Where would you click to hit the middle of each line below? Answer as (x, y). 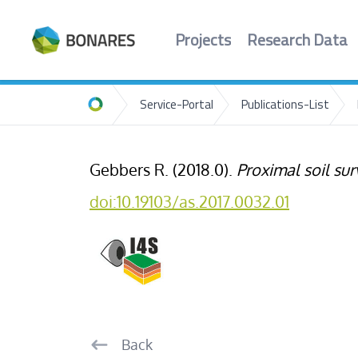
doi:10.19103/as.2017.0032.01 (189, 201)
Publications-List (285, 105)
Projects (203, 41)
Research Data (297, 41)
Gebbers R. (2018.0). (163, 169)
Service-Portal (177, 105)
